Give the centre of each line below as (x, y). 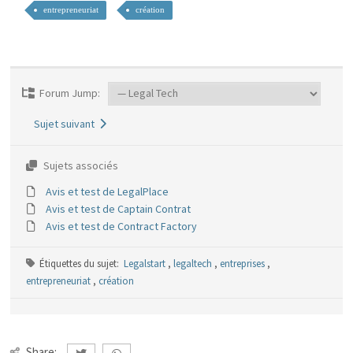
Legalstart (144, 264)
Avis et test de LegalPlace (107, 191)
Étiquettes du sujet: (81, 264)
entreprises (242, 264)
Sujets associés (79, 165)
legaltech (192, 264)
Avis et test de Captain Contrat (118, 209)
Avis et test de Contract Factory (121, 226)
